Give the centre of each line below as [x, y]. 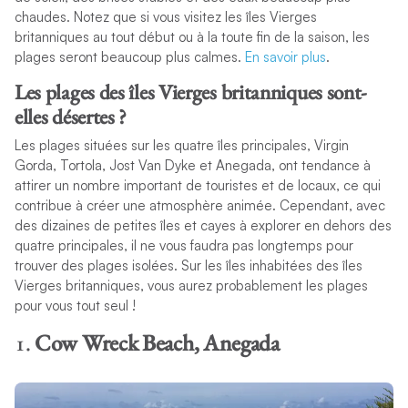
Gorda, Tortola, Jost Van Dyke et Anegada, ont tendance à [192, 166]
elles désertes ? [71, 117]
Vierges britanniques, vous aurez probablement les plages [191, 286]
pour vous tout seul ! [75, 306]
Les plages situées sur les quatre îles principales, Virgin [181, 146]
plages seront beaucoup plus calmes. [129, 57]
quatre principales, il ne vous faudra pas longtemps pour [184, 246]
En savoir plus [285, 57]
